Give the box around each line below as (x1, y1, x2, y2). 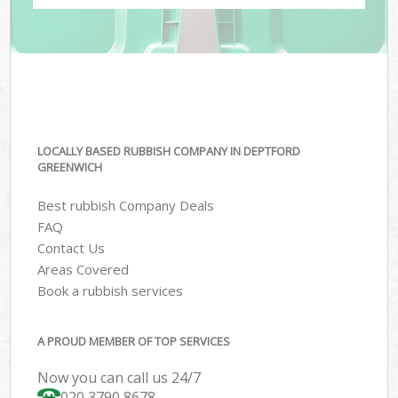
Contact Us (37, 238, 106, 257)
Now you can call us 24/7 (37, 368, 202, 388)
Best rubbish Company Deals (37, 195, 215, 214)
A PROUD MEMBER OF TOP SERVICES (37, 333, 231, 350)
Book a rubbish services (37, 281, 184, 299)
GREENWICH (37, 159, 103, 176)
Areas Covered (37, 259, 130, 278)
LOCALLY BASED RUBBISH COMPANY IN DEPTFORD (37, 143, 301, 160)
